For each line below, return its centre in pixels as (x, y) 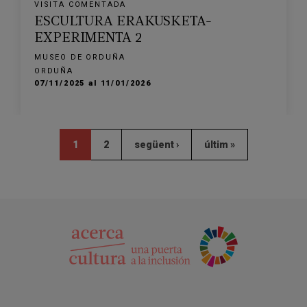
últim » (219, 145)
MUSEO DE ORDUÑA (80, 57)
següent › (156, 145)
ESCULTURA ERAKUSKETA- (123, 22)
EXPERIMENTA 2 (88, 38)
